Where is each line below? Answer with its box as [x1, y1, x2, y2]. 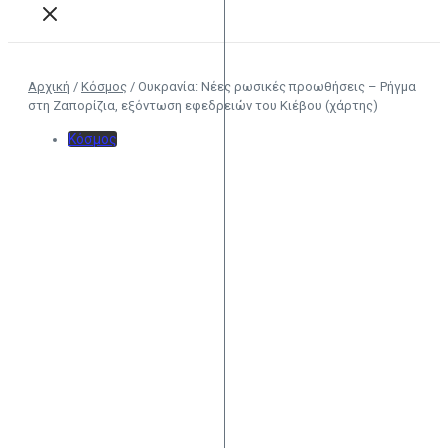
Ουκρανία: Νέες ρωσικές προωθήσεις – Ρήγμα [138, 79, 416, 94]
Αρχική [28, 79, 70, 94]
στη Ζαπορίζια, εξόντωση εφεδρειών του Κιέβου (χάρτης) [28, 98, 378, 113]
